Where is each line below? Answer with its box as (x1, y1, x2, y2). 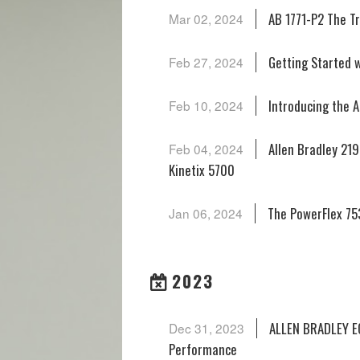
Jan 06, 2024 (168, 204, 243, 222)
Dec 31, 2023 (168, 319, 244, 337)
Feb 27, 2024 (168, 53, 243, 71)
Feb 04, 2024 (168, 140, 243, 157)
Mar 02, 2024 (168, 10, 243, 27)
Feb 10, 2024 (168, 96, 243, 114)
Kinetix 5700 (168, 160, 235, 180)
